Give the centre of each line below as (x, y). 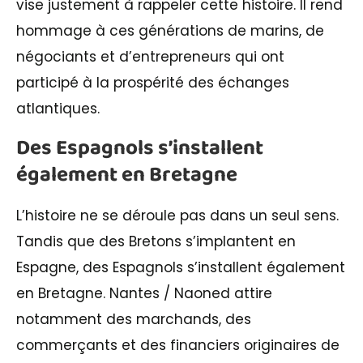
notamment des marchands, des (134, 319)
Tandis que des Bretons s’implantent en (156, 241)
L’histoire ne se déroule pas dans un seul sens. (177, 215)
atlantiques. (58, 108)
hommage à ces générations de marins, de (170, 30)
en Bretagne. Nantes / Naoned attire (144, 293)
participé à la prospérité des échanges (153, 82)
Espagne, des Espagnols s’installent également (181, 267)
